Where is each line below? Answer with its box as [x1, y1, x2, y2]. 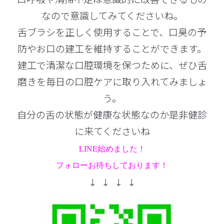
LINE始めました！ [78, 143, 145, 154]
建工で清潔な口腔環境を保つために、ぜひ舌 [17, 58, 207, 72]
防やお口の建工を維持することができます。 [17, 41, 206, 56]
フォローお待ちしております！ [56, 159, 168, 170]
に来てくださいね [74, 124, 150, 138]
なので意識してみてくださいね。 [41, 8, 183, 23]
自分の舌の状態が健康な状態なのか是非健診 [17, 107, 207, 122]
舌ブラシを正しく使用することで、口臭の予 [17, 25, 206, 39]
